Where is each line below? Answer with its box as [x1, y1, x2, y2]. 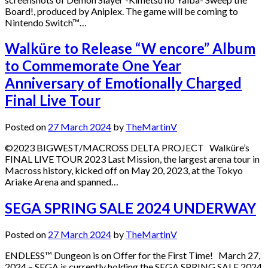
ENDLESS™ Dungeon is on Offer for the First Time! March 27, [5, 249, 260, 261]
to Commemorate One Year [5, 57, 181, 75]
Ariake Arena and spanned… [5, 176, 118, 188]
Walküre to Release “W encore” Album [5, 39, 255, 57]
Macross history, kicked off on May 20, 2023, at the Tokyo [5, 165, 243, 176]
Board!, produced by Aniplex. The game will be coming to [5, 5, 238, 17]
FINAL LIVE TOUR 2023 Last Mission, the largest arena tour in [5, 153, 260, 165]
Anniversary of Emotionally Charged [5, 74, 242, 92]
